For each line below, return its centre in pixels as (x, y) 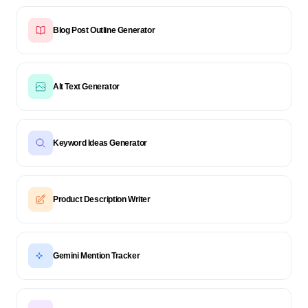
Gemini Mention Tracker (97, 256)
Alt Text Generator (86, 87)
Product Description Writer (102, 199)
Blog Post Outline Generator (104, 30)
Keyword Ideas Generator (100, 143)
